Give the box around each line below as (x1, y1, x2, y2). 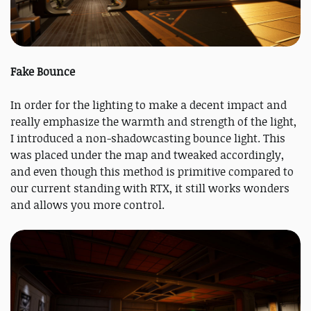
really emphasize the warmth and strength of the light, (10, 114, 296, 130)
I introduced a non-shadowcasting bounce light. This (10, 131, 285, 146)
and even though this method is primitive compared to (10, 164, 294, 180)
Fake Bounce (10, 64, 75, 80)
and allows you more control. (10, 197, 165, 213)
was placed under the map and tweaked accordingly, (10, 147, 284, 163)
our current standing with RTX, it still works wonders (10, 180, 289, 196)
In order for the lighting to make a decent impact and (10, 97, 287, 113)
